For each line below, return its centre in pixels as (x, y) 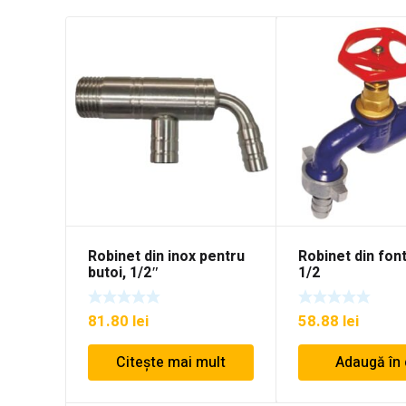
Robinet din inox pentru (166, 257)
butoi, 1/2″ (124, 273)
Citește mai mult (171, 362)
